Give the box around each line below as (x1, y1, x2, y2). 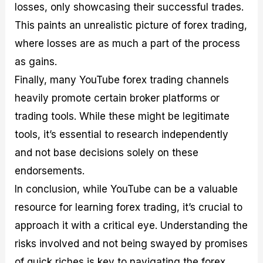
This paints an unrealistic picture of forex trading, (15, 19, 248, 31)
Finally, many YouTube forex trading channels (15, 73, 230, 86)
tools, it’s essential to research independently (15, 128, 229, 140)
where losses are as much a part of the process (15, 37, 241, 49)
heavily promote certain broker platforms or (15, 92, 220, 104)
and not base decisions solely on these (15, 146, 199, 159)
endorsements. (15, 164, 85, 177)
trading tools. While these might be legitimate (15, 110, 230, 122)
